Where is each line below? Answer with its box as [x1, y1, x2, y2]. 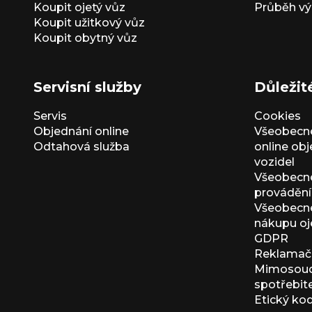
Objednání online [33, 125, 129, 138]
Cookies [254, 109, 301, 123]
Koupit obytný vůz [33, 31, 137, 45]
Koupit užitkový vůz [33, 16, 145, 29]
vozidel [254, 155, 295, 169]
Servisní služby [33, 79, 141, 95]
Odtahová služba [33, 140, 130, 153]
